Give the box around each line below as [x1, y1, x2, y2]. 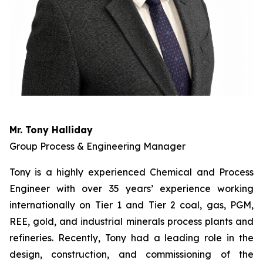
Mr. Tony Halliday [9, 124, 93, 136]
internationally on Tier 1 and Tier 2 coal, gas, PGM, [9, 199, 254, 211]
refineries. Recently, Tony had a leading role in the [9, 232, 254, 244]
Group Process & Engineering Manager [9, 140, 186, 152]
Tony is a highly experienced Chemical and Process [9, 166, 254, 178]
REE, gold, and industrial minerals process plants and [9, 215, 254, 227]
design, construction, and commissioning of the [9, 248, 254, 260]
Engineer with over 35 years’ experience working [9, 183, 254, 194]
